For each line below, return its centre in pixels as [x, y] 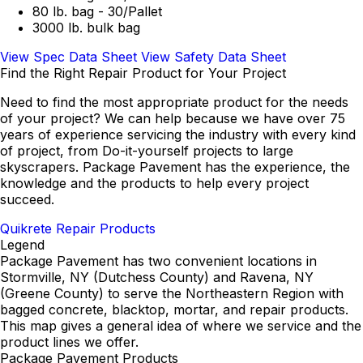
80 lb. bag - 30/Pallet [97, 11]
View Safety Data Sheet [214, 56]
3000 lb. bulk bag [86, 27]
